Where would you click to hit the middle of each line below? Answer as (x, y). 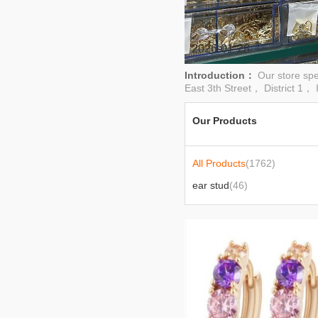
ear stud (211, 185)
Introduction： (221, 75)
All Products (219, 163)
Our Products (225, 121)
